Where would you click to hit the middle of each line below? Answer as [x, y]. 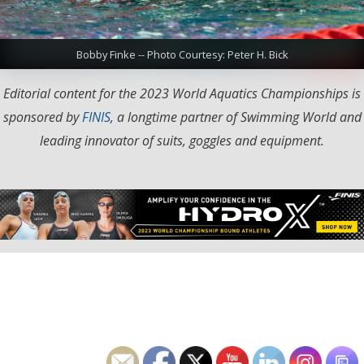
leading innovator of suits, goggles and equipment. [182, 140]
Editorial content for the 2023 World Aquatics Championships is [182, 93]
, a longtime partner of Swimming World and [236, 117]
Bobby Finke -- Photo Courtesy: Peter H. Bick [182, 54]
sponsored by [42, 117]
